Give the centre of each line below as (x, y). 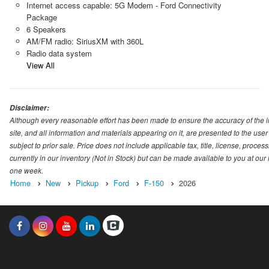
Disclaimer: (29, 107)
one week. (26, 170)
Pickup (87, 183)
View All (40, 65)
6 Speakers (46, 29)
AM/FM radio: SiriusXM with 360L (85, 41)
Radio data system (59, 53)
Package (41, 17)
